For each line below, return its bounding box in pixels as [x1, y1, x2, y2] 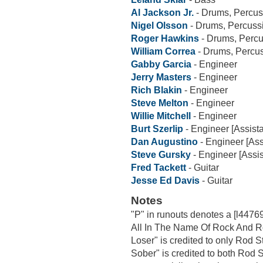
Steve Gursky [131, 150, 191, 160]
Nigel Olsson [131, 21, 188, 31]
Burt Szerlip [131, 124, 183, 134]
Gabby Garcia [131, 59, 191, 70]
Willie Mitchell [131, 111, 191, 122]
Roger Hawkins [131, 33, 199, 44]
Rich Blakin [131, 85, 182, 96]
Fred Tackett [131, 163, 186, 173]
